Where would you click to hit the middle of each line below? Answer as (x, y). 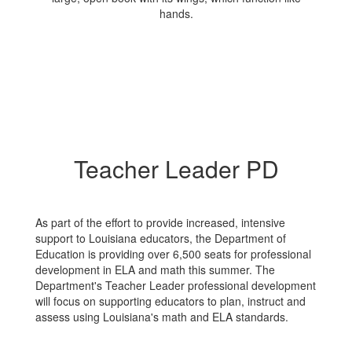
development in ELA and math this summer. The (155, 269)
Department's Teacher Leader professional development (176, 285)
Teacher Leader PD (176, 169)
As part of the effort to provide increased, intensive (160, 222)
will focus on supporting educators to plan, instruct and (170, 301)
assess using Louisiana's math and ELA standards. (162, 317)
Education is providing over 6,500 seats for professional (173, 254)
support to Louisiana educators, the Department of (161, 238)
